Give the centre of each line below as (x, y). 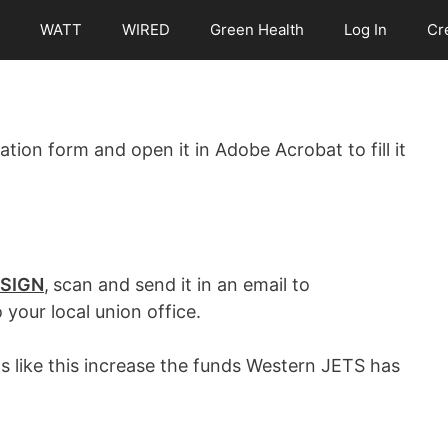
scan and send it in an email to (181, 284)
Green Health (256, 29)
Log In (365, 29)
